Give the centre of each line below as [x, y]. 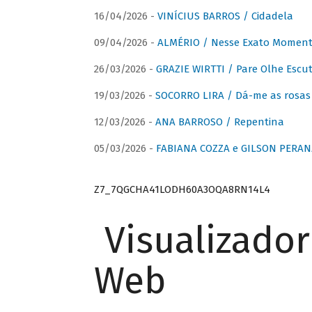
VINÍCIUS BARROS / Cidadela [225, 16]
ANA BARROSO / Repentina [219, 122]
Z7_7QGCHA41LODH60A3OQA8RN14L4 [182, 189]
